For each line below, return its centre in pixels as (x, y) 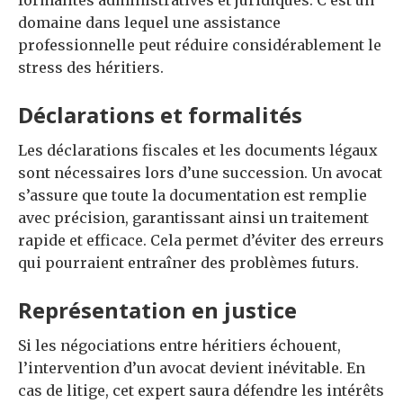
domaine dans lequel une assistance (149, 23)
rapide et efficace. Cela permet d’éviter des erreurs (201, 241)
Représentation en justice (157, 310)
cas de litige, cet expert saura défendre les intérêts (201, 391)
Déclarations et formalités (160, 115)
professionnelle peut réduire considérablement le (200, 45)
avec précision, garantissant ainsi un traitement (193, 218)
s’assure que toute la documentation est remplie (193, 196)
